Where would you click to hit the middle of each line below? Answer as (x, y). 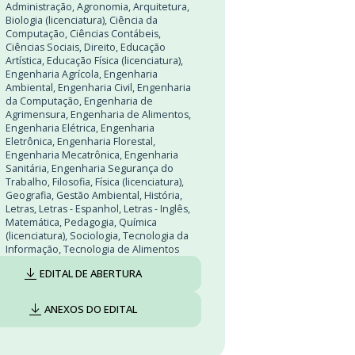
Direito (100, 47)
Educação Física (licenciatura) (114, 61)
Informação (32, 249)
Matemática (32, 222)
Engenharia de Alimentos (130, 115)
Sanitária (26, 168)
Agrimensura (36, 115)
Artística (24, 61)
